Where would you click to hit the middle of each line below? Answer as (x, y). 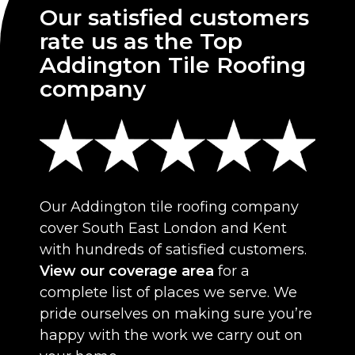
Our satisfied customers (174, 17)
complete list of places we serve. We (168, 292)
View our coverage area (127, 271)
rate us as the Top (141, 41)
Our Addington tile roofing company (169, 206)
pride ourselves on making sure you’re (176, 313)
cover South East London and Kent (163, 228)
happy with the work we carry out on (171, 335)
